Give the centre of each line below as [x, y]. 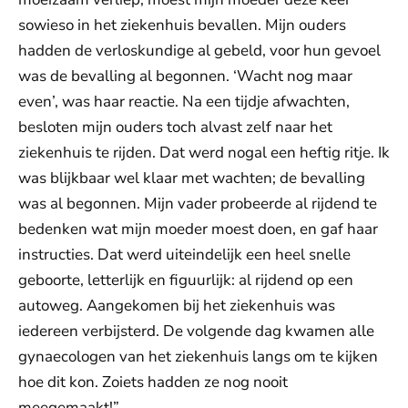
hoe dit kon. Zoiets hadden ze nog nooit [153, 382]
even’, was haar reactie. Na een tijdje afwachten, [184, 102]
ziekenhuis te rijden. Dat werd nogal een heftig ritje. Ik [204, 153]
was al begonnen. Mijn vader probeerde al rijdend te [198, 204]
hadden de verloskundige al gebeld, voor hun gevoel [199, 51]
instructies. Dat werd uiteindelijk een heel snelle [184, 255]
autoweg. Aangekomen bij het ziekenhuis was [177, 306]
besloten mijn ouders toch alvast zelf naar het [175, 127]
